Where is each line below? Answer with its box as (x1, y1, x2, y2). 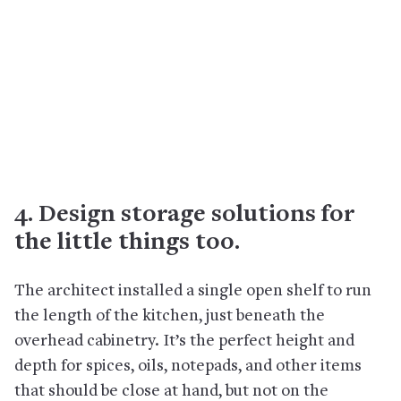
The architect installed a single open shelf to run (14, 282, 371, 300)
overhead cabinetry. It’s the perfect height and (14, 332, 354, 350)
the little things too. (14, 230, 240, 256)
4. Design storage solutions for (14, 202, 354, 228)
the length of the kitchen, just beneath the (14, 307, 325, 325)
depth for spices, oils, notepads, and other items (14, 357, 362, 375)
